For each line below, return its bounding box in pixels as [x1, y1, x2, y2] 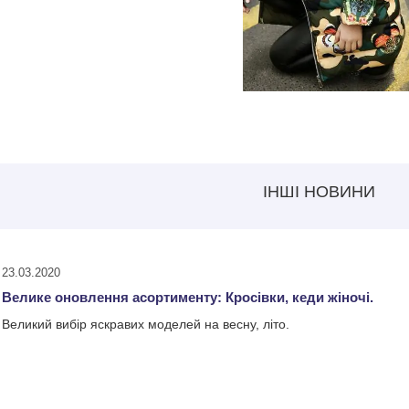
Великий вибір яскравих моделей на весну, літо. [2, 317, 289, 331]
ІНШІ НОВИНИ [262, 183, 375, 201]
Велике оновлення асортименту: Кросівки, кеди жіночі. [2, 289, 373, 305]
